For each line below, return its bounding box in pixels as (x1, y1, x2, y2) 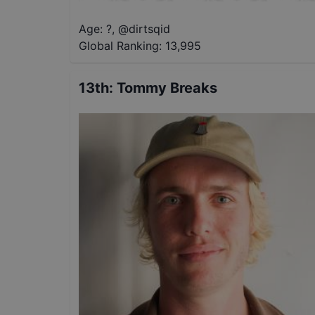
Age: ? (79, 22, 112, 37)
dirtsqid (129, 22, 170, 37)
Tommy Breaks (117, 79, 217, 97)
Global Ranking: (79, 39, 162, 53)
